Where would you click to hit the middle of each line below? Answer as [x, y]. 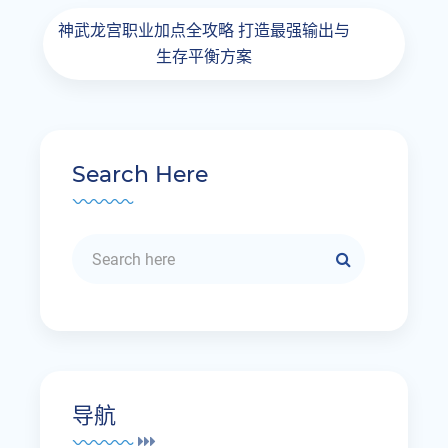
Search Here [140, 174]
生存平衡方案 [204, 56]
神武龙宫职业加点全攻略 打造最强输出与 [204, 30]
